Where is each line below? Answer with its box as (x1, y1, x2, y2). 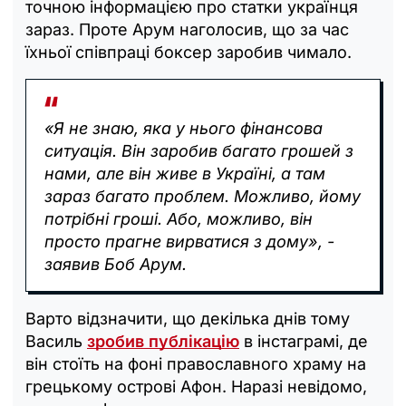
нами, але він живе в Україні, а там (44, 163, 325, 183)
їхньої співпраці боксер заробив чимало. (25, 42, 352, 62)
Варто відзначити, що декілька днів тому (25, 308, 350, 328)
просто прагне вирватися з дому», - (44, 231, 334, 251)
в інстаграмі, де (239, 331, 368, 351)
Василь (25, 331, 87, 351)
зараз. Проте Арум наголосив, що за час (25, 19, 349, 39)
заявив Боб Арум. (44, 254, 187, 274)
